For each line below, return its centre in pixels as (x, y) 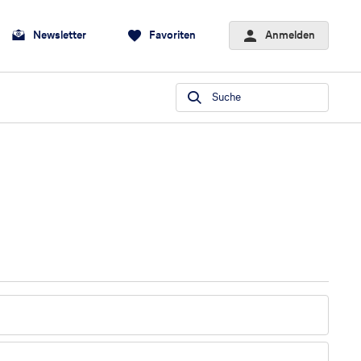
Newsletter (60, 35)
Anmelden (290, 35)
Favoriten (172, 35)
